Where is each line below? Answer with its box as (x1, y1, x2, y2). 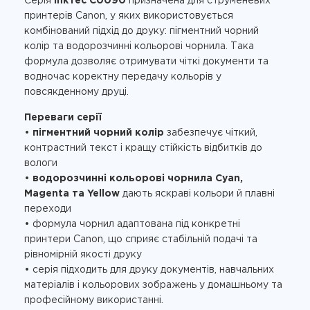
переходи (24, 205, 71, 214)
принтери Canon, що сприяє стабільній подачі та (24, 235, 257, 244)
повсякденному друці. (24, 88, 129, 97)
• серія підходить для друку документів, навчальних (24, 266, 274, 275)
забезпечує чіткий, (164, 129, 257, 138)
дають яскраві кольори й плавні (120, 190, 275, 199)
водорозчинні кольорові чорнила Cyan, (33, 174, 243, 183)
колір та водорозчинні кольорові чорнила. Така (24, 42, 254, 51)
